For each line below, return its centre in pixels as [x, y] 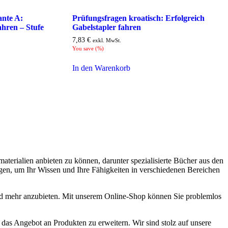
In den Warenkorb [101, 68]
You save [83, 48]
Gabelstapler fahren [106, 27]
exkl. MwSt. [107, 40]
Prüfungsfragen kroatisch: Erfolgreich [138, 18]
